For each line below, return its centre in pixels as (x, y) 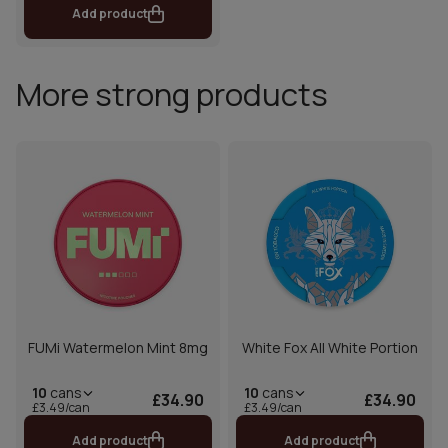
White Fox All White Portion (330, 348)
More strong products (172, 94)
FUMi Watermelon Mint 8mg (118, 348)
